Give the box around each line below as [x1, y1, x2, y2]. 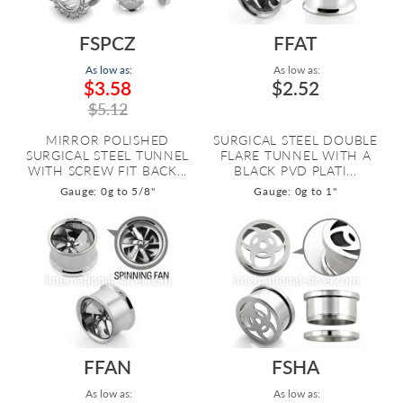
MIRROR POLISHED [45, 132, 170, 148]
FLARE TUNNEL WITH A [219, 148, 372, 163]
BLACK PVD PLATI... [234, 163, 357, 178]
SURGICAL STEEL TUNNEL [25, 148, 190, 163]
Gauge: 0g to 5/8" [59, 184, 156, 198]
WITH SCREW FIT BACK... [27, 163, 188, 178]
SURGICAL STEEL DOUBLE [213, 132, 378, 148]
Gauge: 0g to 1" [254, 184, 337, 198]
